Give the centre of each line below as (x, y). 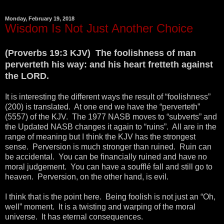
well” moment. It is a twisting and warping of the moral (100, 206)
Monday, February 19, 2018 (40, 18)
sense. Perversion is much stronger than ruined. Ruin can (108, 146)
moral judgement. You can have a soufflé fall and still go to (109, 166)
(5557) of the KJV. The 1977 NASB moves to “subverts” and (111, 116)
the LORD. (27, 76)
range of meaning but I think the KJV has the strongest (100, 136)
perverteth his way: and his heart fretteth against (109, 64)
